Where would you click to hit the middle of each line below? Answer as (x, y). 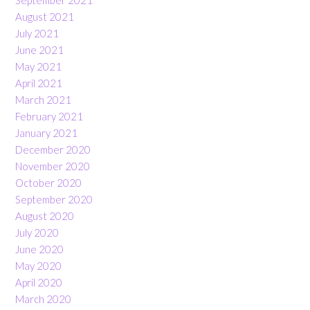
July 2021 (37, 33)
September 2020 (54, 199)
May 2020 (38, 266)
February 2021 (49, 116)
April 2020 (39, 282)
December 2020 (53, 149)
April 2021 (39, 83)
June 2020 (39, 249)
